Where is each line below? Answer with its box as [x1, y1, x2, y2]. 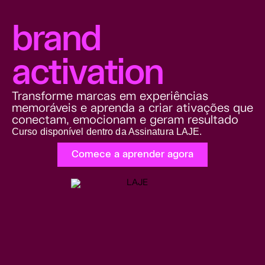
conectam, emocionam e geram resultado [12, 114, 238, 127]
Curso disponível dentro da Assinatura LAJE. [12, 127, 202, 137]
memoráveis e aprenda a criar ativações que [12, 102, 253, 115]
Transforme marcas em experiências [12, 91, 208, 103]
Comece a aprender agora [72, 150, 193, 160]
